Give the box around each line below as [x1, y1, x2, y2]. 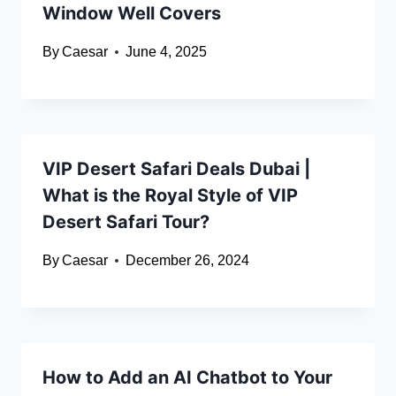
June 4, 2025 [126, 44, 208, 60]
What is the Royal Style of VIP [42, 185, 298, 207]
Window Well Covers [42, 3, 221, 25]
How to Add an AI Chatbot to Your [42, 367, 332, 389]
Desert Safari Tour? [42, 211, 209, 233]
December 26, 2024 [126, 253, 250, 269]
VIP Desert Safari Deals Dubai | [42, 158, 310, 180]
